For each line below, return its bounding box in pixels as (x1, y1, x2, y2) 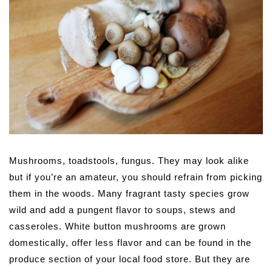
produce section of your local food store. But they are (9, 254, 250, 265)
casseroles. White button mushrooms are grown (9, 221, 226, 232)
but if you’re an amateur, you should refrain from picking (9, 172, 262, 183)
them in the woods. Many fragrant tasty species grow (9, 188, 250, 199)
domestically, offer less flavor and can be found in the (9, 237, 251, 248)
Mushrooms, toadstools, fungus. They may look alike (9, 155, 249, 166)
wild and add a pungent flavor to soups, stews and (9, 205, 236, 216)
